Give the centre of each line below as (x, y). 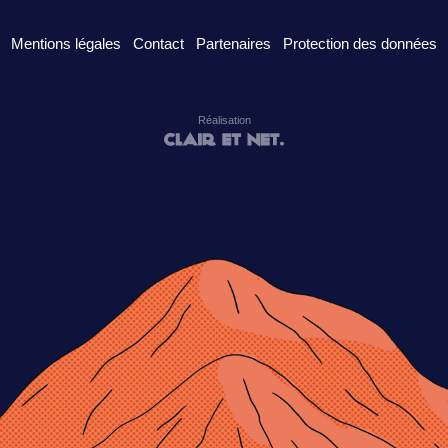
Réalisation (224, 120)
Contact (158, 44)
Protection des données (360, 44)
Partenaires (233, 44)
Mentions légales (66, 44)
